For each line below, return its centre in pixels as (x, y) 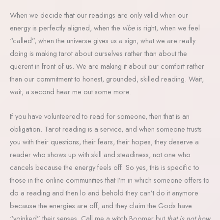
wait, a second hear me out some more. (70, 92)
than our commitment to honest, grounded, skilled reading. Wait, (107, 79)
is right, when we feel (167, 28)
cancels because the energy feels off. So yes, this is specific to (105, 167)
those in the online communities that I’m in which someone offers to (110, 180)
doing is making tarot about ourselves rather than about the (98, 54)
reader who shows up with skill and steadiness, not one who (100, 154)
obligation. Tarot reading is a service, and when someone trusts (106, 129)
